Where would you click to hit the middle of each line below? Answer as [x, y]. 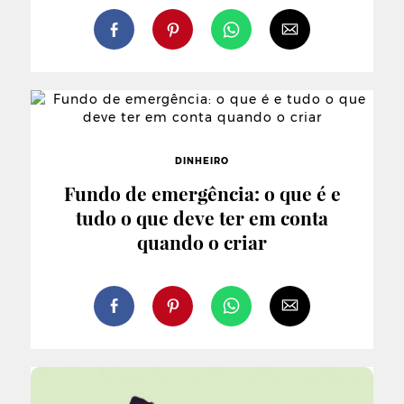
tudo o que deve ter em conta [202, 217]
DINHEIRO [202, 161]
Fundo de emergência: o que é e [202, 193]
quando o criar [202, 241]
